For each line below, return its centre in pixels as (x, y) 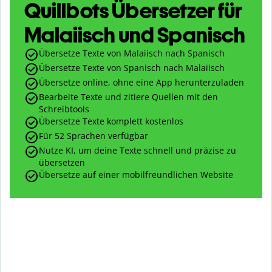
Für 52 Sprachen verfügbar (93, 136)
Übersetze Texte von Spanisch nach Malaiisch (132, 68)
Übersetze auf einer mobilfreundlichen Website (136, 175)
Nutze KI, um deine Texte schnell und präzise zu (138, 151)
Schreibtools (64, 109)
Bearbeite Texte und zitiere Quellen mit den (128, 97)
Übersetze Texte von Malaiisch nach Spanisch (132, 53)
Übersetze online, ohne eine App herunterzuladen (141, 83)
